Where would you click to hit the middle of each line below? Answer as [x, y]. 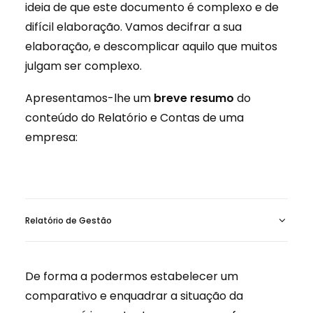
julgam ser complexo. [83, 66]
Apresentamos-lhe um [89, 98]
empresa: [51, 137]
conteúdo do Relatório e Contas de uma [134, 118]
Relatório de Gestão [68, 220]
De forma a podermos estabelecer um [132, 276]
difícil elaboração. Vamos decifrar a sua [133, 27]
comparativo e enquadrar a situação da [134, 296]
